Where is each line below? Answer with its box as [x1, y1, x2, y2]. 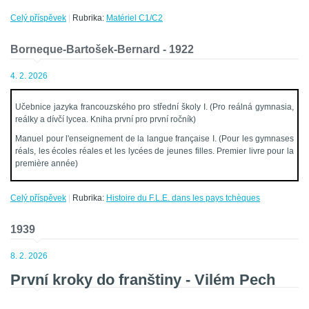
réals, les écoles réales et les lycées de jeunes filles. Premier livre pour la [15, 146, 294, 157]
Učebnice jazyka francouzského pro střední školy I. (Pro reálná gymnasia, [15, 102, 294, 112]
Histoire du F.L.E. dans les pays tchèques [106, 193, 260, 203]
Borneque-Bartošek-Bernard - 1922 [10, 43, 194, 56]
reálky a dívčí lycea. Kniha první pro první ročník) [15, 114, 196, 125]
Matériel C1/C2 [106, 13, 163, 23]
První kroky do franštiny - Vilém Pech [10, 271, 275, 289]
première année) [15, 159, 78, 169]
